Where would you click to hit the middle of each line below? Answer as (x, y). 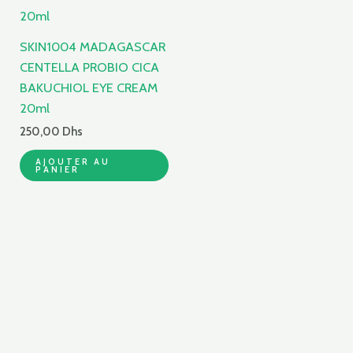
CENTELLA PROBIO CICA (90, 67)
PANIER (58, 170)
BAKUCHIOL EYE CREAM (89, 88)
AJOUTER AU (73, 162)
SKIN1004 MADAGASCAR (93, 47)
